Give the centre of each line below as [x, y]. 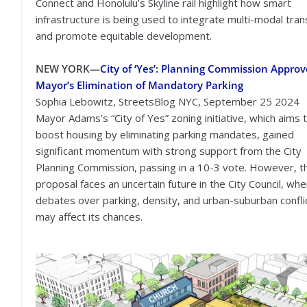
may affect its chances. [89, 216]
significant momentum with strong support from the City [169, 150]
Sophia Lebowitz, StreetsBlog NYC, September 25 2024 [168, 101]
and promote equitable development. [124, 36]
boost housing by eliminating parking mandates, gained [165, 134]
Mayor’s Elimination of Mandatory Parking [139, 85]
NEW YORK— [68, 68]
